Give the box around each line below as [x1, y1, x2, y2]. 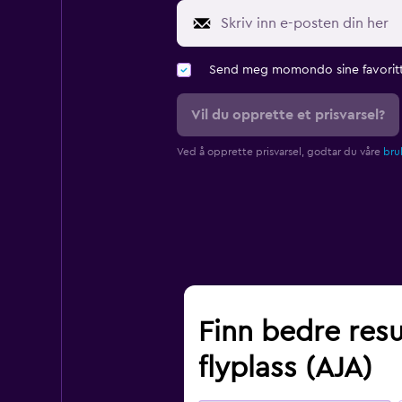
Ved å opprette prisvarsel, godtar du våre [176, 146, 383, 158]
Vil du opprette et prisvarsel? [190, 108, 385, 123]
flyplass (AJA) [197, 354, 372, 383]
